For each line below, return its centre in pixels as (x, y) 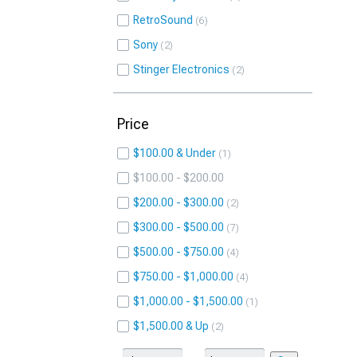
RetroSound (163, 20)
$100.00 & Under (175, 153)
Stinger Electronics (181, 69)
